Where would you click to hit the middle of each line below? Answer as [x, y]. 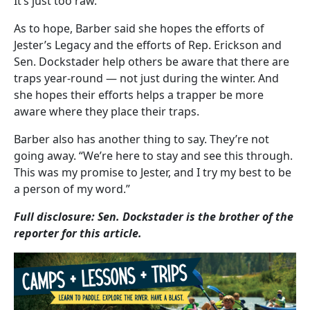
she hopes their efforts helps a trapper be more [139, 94]
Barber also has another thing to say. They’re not [142, 139]
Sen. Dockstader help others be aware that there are [152, 61]
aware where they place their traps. [107, 111]
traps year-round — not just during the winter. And [146, 78]
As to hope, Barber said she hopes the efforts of [139, 28]
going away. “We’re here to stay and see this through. [153, 155]
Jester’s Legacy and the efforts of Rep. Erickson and [148, 45]
